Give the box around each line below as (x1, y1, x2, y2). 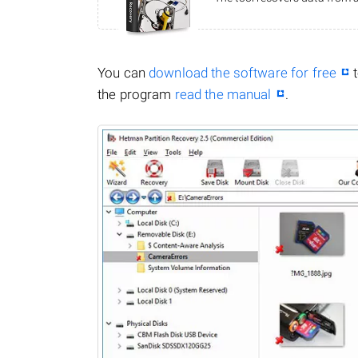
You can (97, 65, 149, 81)
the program (97, 86, 175, 102)
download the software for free (149, 65, 337, 81)
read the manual (174, 86, 272, 102)
